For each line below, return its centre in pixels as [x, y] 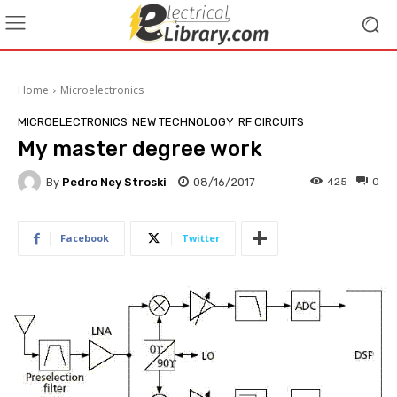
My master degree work [140, 149]
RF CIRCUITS [271, 122]
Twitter [201, 238]
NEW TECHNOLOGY [183, 122]
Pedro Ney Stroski [114, 182]
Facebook [85, 238]
